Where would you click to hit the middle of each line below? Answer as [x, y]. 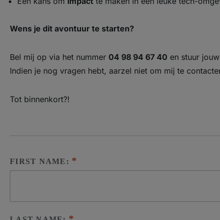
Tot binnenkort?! [40, 99]
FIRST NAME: [41, 161]
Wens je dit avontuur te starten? [72, 28]
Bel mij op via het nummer [59, 57]
